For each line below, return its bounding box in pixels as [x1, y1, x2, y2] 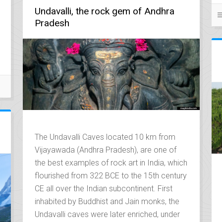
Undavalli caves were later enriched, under [34, 209, 180, 219]
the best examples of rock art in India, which [34, 158, 187, 167]
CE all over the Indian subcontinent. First [34, 183, 172, 193]
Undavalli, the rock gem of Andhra [34, 5, 174, 17]
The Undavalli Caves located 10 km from [34, 132, 175, 142]
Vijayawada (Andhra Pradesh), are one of [34, 145, 176, 155]
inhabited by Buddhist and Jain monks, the [34, 196, 179, 206]
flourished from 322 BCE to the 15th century [34, 170, 187, 180]
